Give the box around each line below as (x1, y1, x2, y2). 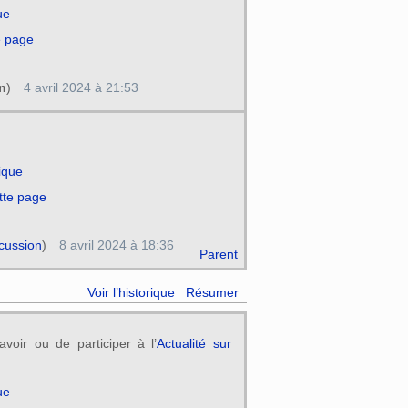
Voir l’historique (87, 285, 175, 301)
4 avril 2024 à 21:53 (23, 79, 138, 95)
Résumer (186, 285, 240, 301)
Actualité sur (157, 336, 231, 352)
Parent (199, 246, 238, 261)
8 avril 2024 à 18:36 (58, 238, 174, 253)
